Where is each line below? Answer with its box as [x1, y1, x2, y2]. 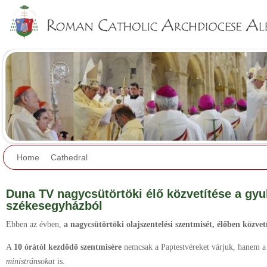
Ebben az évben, [6, 220, 64, 229]
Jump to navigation [89, 2, 178, 14]
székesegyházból [6, 199, 103, 212]
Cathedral [51, 153, 88, 163]
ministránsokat [6, 257, 55, 266]
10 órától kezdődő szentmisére [14, 243, 122, 252]
